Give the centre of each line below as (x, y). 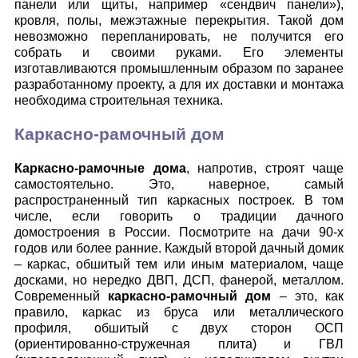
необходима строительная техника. (119, 101)
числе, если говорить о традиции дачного (179, 216)
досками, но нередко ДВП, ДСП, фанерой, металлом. (179, 280)
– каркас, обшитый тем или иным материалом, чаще (179, 264)
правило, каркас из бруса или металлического (179, 312)
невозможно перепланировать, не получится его (179, 37)
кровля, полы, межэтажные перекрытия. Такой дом (179, 21)
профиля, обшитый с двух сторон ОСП (179, 328)
